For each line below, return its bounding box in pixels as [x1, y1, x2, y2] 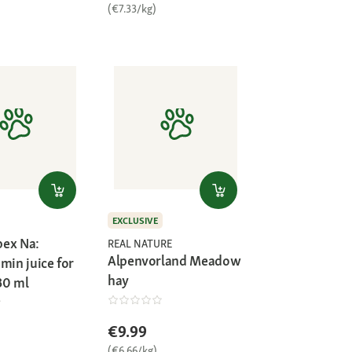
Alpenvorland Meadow [108, 251, 241, 270]
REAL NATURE [108, 236, 172, 251]
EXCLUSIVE [112, 214, 158, 227]
